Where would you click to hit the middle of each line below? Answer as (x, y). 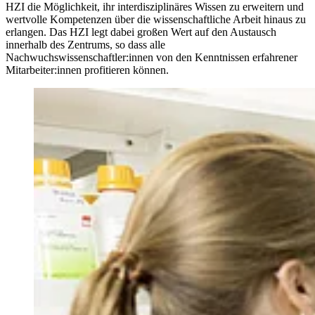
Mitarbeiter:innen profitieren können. (87, 70)
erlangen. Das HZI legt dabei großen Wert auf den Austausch (141, 32)
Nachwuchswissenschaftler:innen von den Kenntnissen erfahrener (152, 58)
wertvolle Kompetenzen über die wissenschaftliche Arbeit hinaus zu (156, 20)
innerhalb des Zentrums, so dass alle (85, 45)
